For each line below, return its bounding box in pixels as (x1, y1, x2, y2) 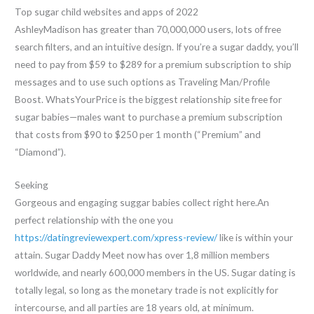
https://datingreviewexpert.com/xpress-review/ (15, 231, 218, 244)
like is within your (217, 231, 294, 244)
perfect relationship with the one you (15, 214, 174, 226)
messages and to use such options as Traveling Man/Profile (15, 76, 271, 88)
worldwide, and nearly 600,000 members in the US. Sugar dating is (15, 266, 296, 279)
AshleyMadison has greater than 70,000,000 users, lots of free (15, 23, 282, 36)
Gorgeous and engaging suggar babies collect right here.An (15, 196, 270, 209)
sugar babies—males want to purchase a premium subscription (15, 111, 283, 123)
